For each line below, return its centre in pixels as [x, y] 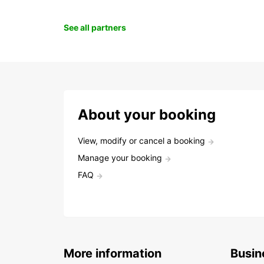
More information [113, 254]
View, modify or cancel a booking [141, 141]
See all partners [95, 28]
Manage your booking [120, 158]
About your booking [147, 115]
